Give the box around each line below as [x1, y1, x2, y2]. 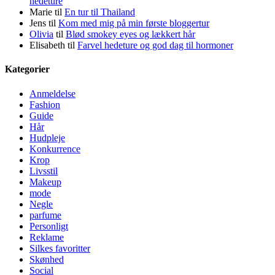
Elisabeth [29, 40, 65, 51]
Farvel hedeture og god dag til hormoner [77, 40, 233, 51]
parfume [29, 209, 61, 220]
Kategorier [5, 64, 50, 75]
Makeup [29, 176, 61, 187]
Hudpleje [29, 132, 65, 143]
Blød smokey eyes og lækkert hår [66, 29, 195, 40]
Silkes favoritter [29, 242, 90, 254]
